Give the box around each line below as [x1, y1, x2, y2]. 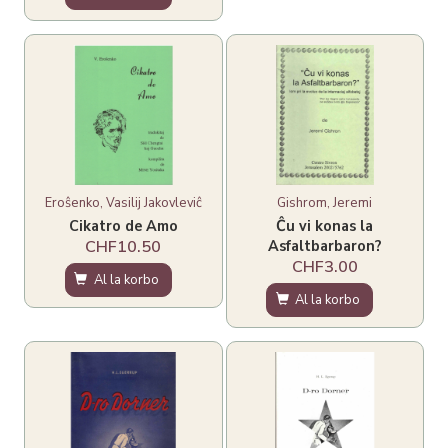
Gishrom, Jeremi [277, 192, 373, 212]
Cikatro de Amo [68, 214, 178, 237]
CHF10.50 [85, 235, 162, 258]
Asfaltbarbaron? [267, 234, 382, 257]
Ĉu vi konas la [276, 214, 374, 237]
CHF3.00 [291, 255, 358, 278]
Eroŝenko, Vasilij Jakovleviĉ [44, 192, 202, 212]
